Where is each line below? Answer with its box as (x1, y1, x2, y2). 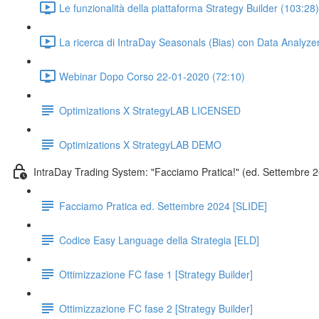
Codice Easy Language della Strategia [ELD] (59, 232, 259, 247)
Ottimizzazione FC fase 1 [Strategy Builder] (59, 266, 253, 281)
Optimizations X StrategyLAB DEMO (59, 137, 221, 152)
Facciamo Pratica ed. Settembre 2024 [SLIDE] (59, 198, 267, 213)
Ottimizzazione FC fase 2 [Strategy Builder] (59, 300, 253, 315)
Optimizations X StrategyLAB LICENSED (59, 103, 241, 117)
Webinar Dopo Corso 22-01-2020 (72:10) (59, 68, 245, 83)
